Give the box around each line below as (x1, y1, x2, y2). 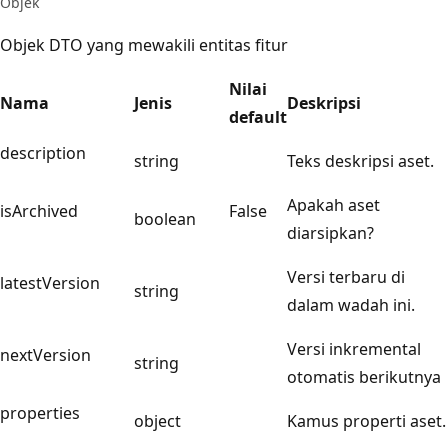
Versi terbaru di (287, 265, 405, 288)
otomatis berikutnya (287, 365, 441, 388)
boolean (134, 207, 196, 230)
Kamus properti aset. (287, 409, 446, 432)
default (229, 105, 287, 128)
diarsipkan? (287, 221, 374, 244)
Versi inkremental (287, 337, 421, 360)
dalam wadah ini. (287, 293, 415, 316)
